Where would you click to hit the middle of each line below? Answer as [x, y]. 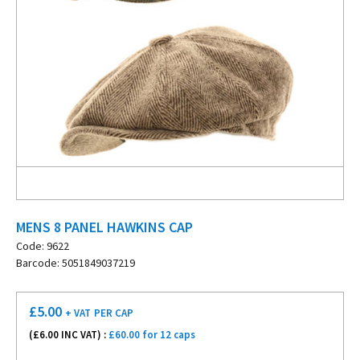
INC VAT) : [84, 335]
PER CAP [114, 313]
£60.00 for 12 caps [152, 335]
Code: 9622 [43, 246]
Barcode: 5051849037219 [76, 263]
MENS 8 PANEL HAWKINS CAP [104, 227]
